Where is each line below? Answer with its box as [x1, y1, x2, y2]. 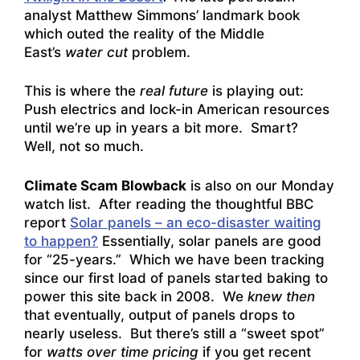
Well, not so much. [24, 138, 144, 155]
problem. [128, 43, 190, 60]
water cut [65, 43, 128, 60]
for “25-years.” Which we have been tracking [24, 251, 325, 268]
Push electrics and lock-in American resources [24, 101, 329, 118]
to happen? [24, 232, 98, 249]
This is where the [24, 83, 140, 100]
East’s [24, 43, 65, 60]
